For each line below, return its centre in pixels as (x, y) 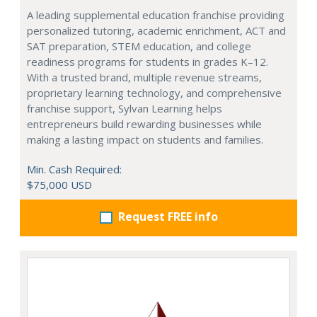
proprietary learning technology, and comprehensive (154, 92)
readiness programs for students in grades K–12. (148, 61)
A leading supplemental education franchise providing (156, 15)
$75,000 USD (59, 184)
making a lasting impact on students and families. (145, 139)
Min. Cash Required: (74, 169)
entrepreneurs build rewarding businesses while (144, 123)
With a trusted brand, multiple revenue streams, (144, 77)
